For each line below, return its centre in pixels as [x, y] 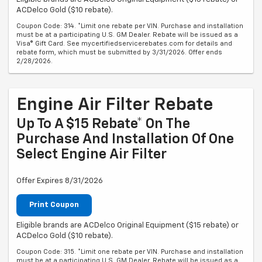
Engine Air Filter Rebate [115, 106]
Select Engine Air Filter [92, 155]
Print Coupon [54, 205]
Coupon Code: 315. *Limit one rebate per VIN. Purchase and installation [130, 251]
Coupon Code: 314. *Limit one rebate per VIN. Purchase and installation [130, 26]
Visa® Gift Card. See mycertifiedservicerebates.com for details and [124, 44]
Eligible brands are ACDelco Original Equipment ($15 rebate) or [127, 225]
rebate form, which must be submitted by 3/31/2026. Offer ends [119, 53]
